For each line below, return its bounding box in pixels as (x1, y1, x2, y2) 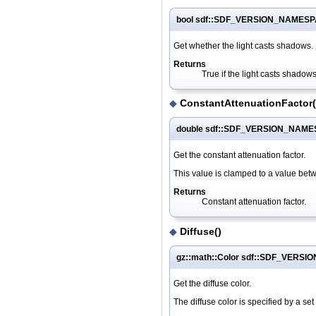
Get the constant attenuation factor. (174, 150, 305, 161)
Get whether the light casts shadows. (174, 40, 313, 51)
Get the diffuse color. (174, 279, 251, 289)
